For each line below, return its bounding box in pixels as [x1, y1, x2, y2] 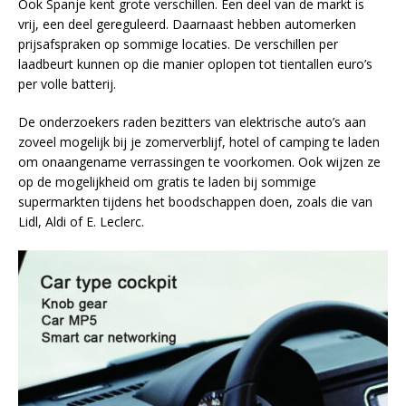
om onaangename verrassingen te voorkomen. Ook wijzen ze [18, 153, 381, 171]
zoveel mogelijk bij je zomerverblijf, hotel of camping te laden [18, 133, 380, 151]
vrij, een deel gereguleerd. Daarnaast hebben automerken [18, 15, 356, 34]
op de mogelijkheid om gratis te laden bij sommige [18, 173, 316, 191]
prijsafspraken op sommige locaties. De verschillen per [18, 35, 338, 53]
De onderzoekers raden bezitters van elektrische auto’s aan [18, 113, 366, 131]
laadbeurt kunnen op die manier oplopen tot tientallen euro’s [18, 55, 372, 73]
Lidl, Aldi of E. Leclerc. [18, 213, 144, 231]
